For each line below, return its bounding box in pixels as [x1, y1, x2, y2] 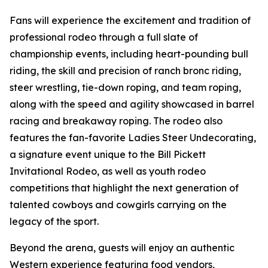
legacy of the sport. [10, 215, 99, 228]
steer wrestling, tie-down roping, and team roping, [10, 81, 241, 94]
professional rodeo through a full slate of [10, 31, 198, 44]
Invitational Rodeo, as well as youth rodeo [10, 165, 206, 178]
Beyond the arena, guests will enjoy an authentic [10, 242, 234, 254]
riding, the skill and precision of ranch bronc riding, [10, 65, 241, 77]
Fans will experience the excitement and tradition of [10, 14, 251, 27]
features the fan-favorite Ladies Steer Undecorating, [10, 132, 256, 144]
